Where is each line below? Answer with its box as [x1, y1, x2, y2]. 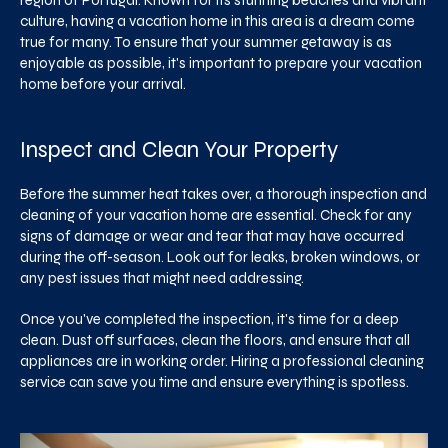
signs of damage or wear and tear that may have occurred [20, 227, 404, 245]
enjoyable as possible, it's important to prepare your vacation [20, 54, 422, 72]
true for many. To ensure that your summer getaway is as [20, 33, 392, 51]
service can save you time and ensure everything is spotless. [20, 373, 409, 391]
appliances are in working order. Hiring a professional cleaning [20, 352, 424, 370]
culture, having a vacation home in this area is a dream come [20, 12, 415, 30]
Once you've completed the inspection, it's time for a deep [20, 310, 399, 328]
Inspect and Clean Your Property [20, 136, 338, 163]
